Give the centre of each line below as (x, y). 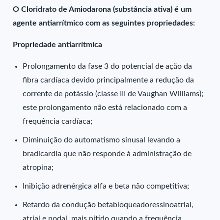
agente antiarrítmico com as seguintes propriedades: (104, 23)
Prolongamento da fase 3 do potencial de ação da (108, 66)
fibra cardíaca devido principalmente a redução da (109, 80)
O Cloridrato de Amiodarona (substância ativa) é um (102, 9)
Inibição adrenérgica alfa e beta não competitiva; (106, 186)
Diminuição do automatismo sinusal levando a (102, 140)
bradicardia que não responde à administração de (107, 154)
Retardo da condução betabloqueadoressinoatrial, (108, 205)
